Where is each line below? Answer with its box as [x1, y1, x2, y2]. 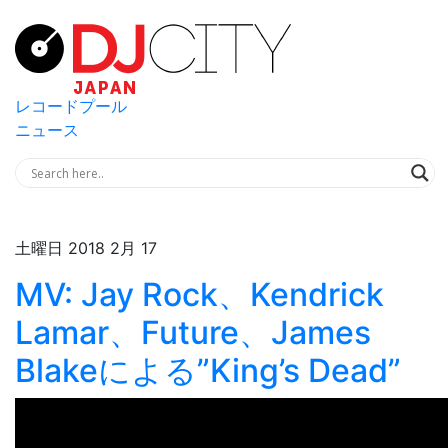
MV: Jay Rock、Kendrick [15, 275, 384, 314]
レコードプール [15, 96, 127, 116]
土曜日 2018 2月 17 [15, 238, 157, 258]
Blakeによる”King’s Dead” [15, 351, 401, 390]
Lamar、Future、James [15, 313, 371, 352]
